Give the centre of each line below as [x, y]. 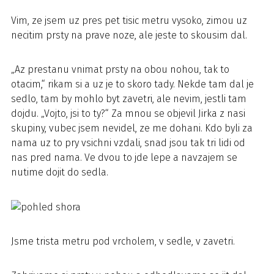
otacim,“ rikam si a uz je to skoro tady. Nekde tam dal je [132, 84]
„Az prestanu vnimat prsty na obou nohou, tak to [120, 69]
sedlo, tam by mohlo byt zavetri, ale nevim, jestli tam [129, 99]
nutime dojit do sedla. [60, 172]
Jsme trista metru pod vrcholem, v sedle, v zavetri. [123, 241]
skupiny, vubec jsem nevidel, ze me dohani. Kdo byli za [132, 128]
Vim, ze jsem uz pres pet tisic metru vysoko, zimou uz [129, 20]
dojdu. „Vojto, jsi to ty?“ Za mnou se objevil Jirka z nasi [128, 113]
